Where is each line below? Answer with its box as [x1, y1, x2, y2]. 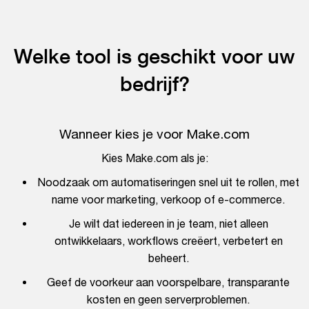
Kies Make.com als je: [101, 152, 208, 165]
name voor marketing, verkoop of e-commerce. [52, 193, 285, 206]
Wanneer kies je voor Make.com [59, 126, 250, 142]
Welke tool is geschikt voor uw [14, 44, 295, 68]
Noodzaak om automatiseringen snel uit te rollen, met [37, 176, 299, 189]
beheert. [148, 252, 189, 265]
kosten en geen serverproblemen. [87, 293, 250, 306]
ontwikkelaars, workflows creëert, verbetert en [54, 235, 283, 248]
